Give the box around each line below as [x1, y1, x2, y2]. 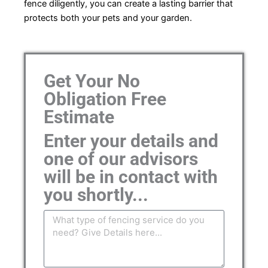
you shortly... [44, 184, 148, 205]
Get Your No [44, 70, 140, 92]
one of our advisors [44, 148, 198, 169]
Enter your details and [44, 130, 218, 151]
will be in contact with [44, 166, 218, 187]
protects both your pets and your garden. [24, 13, 192, 24]
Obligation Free [44, 88, 166, 109]
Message [43, 211, 80, 222]
